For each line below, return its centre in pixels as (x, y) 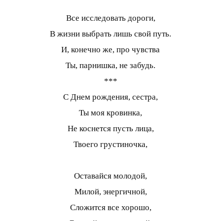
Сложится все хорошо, (110, 208)
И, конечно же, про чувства (110, 50)
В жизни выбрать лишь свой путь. (110, 34)
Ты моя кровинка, (110, 113)
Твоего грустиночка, (110, 145)
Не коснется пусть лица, (110, 129)
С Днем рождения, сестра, (110, 97)
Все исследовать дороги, (110, 18)
